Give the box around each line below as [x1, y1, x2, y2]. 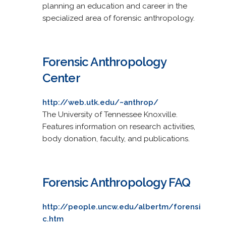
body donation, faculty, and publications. [42, 134, 190, 143]
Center [42, 70, 80, 85]
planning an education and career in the [42, 1, 187, 11]
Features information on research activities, [42, 122, 195, 131]
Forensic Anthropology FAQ [42, 175, 191, 190]
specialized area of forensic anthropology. [42, 13, 195, 23]
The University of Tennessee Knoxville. [42, 109, 178, 119]
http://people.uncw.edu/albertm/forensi [42, 202, 201, 211]
